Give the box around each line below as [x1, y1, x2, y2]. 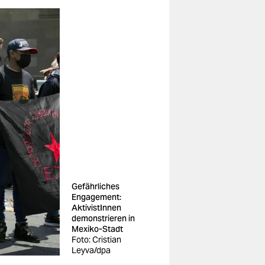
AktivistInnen [72, 202, 121, 213]
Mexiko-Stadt [72, 224, 123, 234]
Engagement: [72, 192, 121, 202]
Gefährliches [72, 181, 119, 192]
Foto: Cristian [72, 234, 121, 245]
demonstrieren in [72, 213, 135, 224]
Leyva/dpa [72, 245, 111, 256]
